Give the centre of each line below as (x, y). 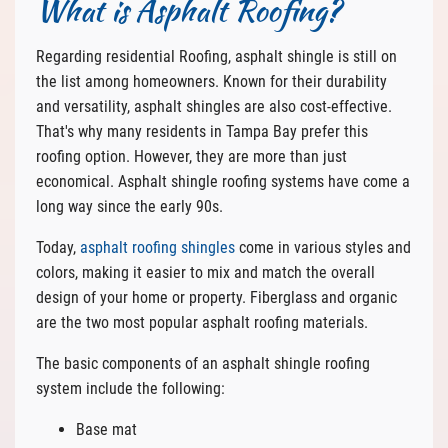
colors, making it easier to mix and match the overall (205, 272)
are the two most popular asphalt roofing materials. (201, 322)
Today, (57, 247)
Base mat (106, 429)
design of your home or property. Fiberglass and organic (216, 297)
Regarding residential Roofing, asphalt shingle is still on (216, 56)
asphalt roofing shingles (157, 247)
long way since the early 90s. (129, 206)
